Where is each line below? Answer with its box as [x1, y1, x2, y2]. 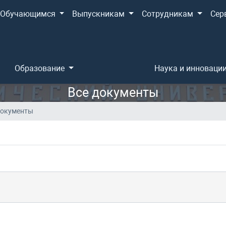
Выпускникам [72, 9, 127, 19]
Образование [15, 64, 67, 73]
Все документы [68, 85, 158, 100]
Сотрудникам [141, 9, 195, 19]
